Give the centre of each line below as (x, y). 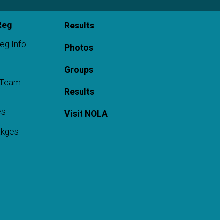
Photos (79, 48)
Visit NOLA (86, 114)
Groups (79, 70)
